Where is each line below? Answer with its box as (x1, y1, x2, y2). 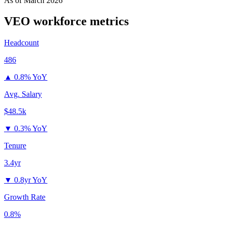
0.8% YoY (14, 73, 47, 82)
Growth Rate (4, 193, 45, 202)
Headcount (4, 38, 39, 47)
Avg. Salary (4, 90, 42, 99)
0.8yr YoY (14, 176, 47, 185)
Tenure (4, 141, 26, 150)
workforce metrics (30, 15, 129, 28)
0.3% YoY (14, 124, 47, 133)
